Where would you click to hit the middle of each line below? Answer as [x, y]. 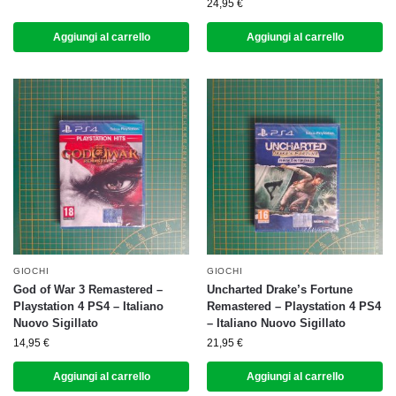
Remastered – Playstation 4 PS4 [294, 306]
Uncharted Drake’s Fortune [280, 289]
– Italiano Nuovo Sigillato [276, 323]
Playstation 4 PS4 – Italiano [88, 306]
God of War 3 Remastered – [88, 289]
